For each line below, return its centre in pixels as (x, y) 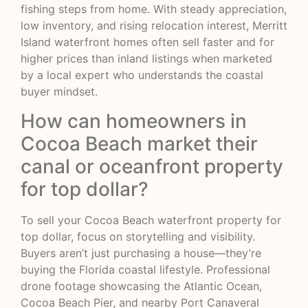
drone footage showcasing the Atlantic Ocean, (141, 286)
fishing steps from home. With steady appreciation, (154, 9)
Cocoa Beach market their (139, 143)
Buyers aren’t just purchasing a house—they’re (141, 253)
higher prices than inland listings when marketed (146, 59)
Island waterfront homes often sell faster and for (147, 42)
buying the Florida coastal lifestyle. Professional (145, 269)
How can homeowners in (134, 121)
